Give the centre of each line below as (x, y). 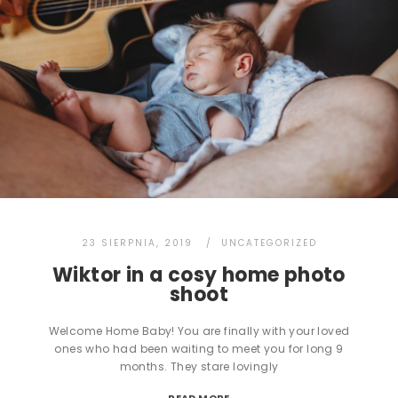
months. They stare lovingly (199, 367)
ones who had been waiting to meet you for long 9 (199, 349)
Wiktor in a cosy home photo (199, 275)
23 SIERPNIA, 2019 (137, 243)
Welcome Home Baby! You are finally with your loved (199, 331)
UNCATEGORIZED (269, 243)
